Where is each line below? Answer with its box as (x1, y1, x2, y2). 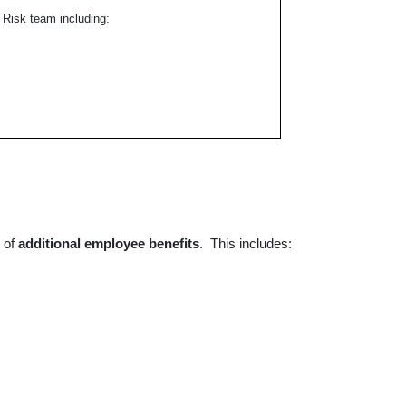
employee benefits (84, 237, 199, 251)
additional (18, 237, 81, 251)
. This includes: (199, 237, 292, 251)
